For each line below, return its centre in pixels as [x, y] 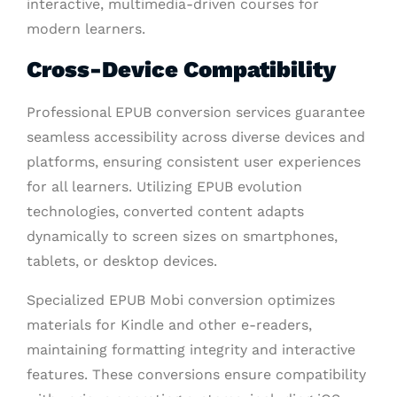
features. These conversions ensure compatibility [196, 374]
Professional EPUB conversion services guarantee [196, 112]
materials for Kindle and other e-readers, [169, 324]
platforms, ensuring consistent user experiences [194, 161]
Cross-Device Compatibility [181, 69]
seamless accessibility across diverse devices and [196, 136]
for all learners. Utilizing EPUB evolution [164, 186]
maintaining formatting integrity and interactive [191, 349]
